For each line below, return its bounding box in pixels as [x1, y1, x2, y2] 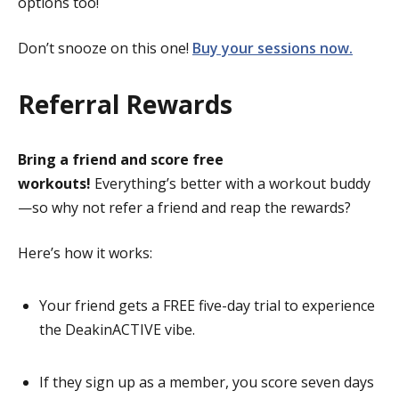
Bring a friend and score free [18, 149, 224, 169]
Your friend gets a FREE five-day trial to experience [39, 295, 375, 315]
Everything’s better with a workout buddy [94, 173, 370, 193]
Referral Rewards [18, 86, 232, 121]
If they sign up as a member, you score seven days [39, 371, 374, 392]
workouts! [18, 173, 94, 193]
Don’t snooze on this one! [18, 37, 192, 58]
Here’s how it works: [18, 242, 152, 263]
